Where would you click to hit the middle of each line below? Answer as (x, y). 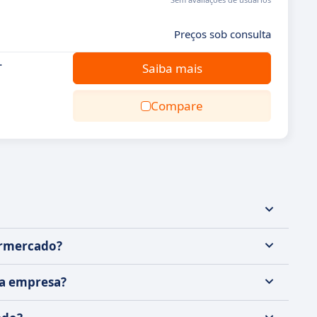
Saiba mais (172, 68)
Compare (177, 106)
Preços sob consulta (223, 34)
